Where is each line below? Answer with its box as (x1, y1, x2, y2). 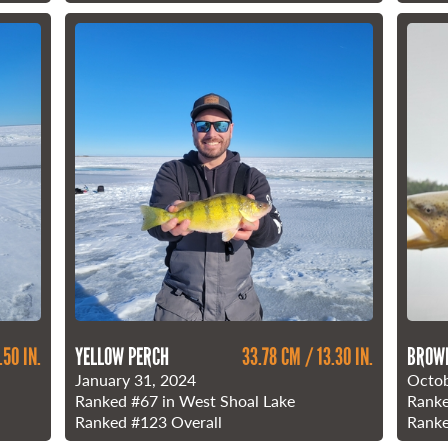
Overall (167, 409, 223, 433)
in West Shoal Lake (158, 388, 296, 412)
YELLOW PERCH (75, 341, 170, 371)
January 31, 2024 (75, 367, 197, 391)
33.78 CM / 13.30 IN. (241, 341, 373, 371)
